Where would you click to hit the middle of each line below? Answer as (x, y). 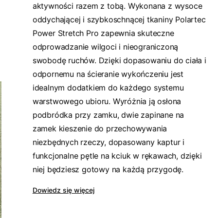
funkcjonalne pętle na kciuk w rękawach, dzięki (117, 156)
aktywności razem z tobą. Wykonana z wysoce (117, 6)
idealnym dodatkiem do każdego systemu (108, 88)
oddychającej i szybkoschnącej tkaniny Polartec (119, 19)
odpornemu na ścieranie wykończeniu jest (108, 74)
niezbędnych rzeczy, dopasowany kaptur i (108, 142)
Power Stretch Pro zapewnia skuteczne (103, 33)
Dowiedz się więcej (63, 190)
